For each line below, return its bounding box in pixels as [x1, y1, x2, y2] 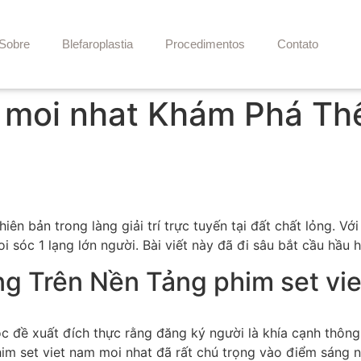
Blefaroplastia [62, 37, 134, 51]
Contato [277, 37, 319, 51]
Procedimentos [165, 37, 246, 51]
